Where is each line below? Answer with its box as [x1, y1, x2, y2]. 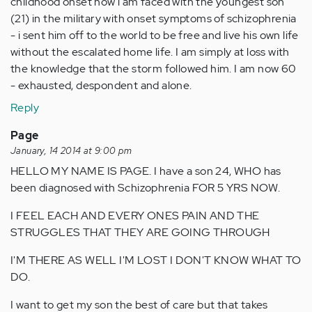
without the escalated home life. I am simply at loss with [10, 44, 290, 59]
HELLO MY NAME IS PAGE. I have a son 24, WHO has [10, 163, 281, 178]
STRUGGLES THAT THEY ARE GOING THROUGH [10, 224, 270, 240]
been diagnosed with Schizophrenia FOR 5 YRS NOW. [10, 180, 281, 195]
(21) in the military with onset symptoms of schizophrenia [10, 10, 297, 26]
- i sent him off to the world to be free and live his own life [10, 27, 299, 42]
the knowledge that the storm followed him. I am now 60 [10, 61, 297, 76]
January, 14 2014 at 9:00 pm [10, 144, 132, 157]
